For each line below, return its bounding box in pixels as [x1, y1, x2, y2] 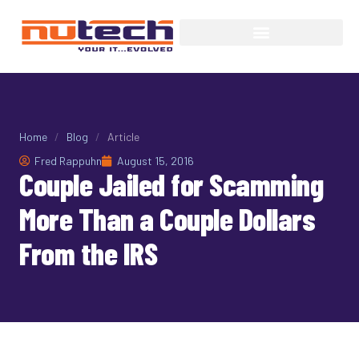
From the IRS [19, 235, 157, 272]
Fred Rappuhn [34, 154, 102, 168]
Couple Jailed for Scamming [19, 166, 323, 204]
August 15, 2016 [117, 154, 194, 168]
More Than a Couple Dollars [19, 200, 315, 238]
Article [107, 130, 139, 143]
